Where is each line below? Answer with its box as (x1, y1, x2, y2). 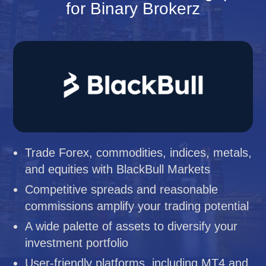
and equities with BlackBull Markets (25, 163, 211, 176)
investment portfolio (25, 236, 129, 249)
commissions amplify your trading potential (25, 199, 249, 213)
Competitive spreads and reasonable (25, 183, 218, 196)
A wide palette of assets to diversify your (25, 220, 238, 233)
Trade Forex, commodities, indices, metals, (25, 146, 252, 159)
